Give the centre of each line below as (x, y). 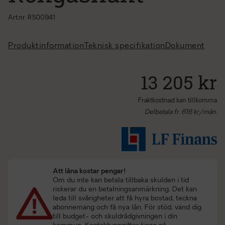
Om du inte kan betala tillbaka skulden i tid (121, 181)
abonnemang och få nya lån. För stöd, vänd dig (127, 208)
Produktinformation (46, 46)
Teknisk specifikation (125, 46)
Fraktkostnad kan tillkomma (178, 101)
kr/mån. (204, 112)
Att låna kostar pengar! (89, 172)
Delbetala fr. (163, 112)
